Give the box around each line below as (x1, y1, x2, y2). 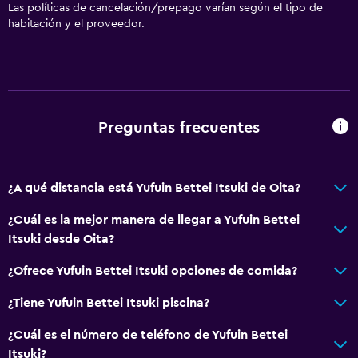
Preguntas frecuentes (98, 120, 260, 137)
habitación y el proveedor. (8, 18, 145, 30)
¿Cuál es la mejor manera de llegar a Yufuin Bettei (8, 213, 300, 226)
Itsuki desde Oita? (8, 232, 114, 245)
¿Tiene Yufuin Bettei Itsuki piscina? (8, 296, 209, 309)
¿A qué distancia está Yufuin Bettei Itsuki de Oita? (8, 181, 300, 194)
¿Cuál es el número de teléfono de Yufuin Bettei (8, 328, 288, 341)
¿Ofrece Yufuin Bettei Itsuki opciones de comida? (8, 264, 297, 277)
